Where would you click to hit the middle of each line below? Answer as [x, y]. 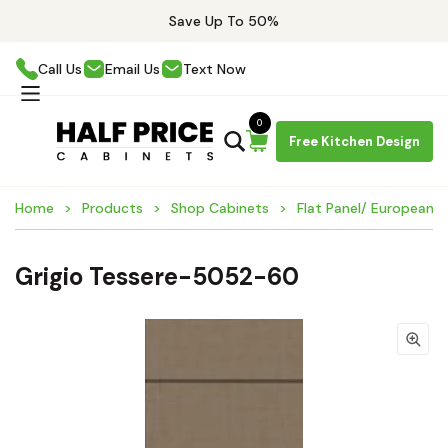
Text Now [214, 68]
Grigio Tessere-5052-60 [157, 276]
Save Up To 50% [224, 21]
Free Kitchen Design [354, 141]
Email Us [132, 68]
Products [112, 208]
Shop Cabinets [220, 208]
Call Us [60, 68]
